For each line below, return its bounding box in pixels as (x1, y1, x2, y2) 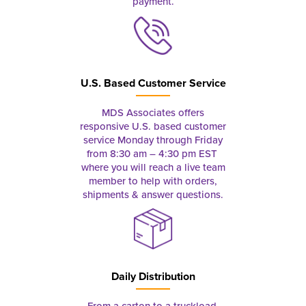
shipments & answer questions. (83, 187, 223, 203)
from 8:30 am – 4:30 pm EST (86, 146, 220, 162)
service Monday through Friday (83, 133, 223, 148)
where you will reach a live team (81, 160, 225, 176)
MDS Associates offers (102, 105, 204, 121)
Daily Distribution (111, 268, 195, 285)
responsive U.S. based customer (80, 119, 226, 135)
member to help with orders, (89, 173, 217, 189)
